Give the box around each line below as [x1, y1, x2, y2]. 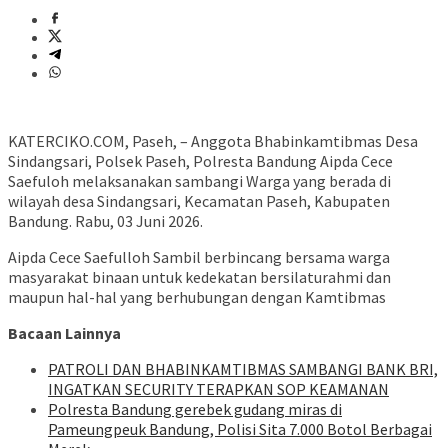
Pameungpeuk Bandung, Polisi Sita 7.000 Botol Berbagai [48, 419, 432, 440]
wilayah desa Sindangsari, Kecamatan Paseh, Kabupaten [8, 191, 390, 212]
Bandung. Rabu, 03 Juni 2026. [8, 211, 203, 232]
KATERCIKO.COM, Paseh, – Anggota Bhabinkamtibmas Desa [8, 131, 418, 152]
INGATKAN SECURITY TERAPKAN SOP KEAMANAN [48, 379, 389, 400]
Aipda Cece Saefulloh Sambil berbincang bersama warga [8, 247, 390, 268]
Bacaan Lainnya [8, 323, 121, 344]
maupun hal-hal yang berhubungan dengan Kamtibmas [8, 287, 386, 308]
